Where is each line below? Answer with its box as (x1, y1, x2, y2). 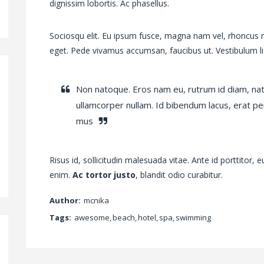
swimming (176, 212, 211, 223)
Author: (49, 195, 81, 206)
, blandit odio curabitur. (136, 169, 223, 181)
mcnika (84, 195, 109, 206)
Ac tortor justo (72, 169, 136, 181)
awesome (74, 212, 110, 223)
